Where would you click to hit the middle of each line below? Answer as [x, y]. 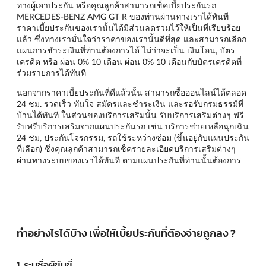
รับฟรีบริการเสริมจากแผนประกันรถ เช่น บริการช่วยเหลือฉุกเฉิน [133, 126]
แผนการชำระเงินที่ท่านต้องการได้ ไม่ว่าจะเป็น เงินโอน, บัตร [126, 50]
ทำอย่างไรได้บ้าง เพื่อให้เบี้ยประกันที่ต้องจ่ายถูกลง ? [126, 233]
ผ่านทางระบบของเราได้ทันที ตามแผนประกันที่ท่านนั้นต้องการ [129, 160]
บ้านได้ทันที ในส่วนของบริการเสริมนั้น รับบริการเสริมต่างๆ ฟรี [130, 115]
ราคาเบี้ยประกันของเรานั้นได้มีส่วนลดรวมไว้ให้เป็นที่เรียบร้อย [129, 27]
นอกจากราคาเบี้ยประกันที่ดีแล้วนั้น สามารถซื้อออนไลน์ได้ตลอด [132, 92]
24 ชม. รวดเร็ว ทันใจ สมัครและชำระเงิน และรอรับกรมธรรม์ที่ [130, 103]
